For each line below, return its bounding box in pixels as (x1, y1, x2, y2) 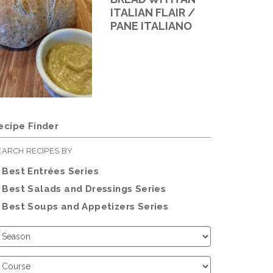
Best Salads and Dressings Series (2, 183, 166, 194)
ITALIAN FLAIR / (110, 6, 196, 19)
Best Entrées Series (2, 166, 99, 177)
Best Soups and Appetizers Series (2, 201, 169, 212)
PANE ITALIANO (110, 19, 192, 32)
